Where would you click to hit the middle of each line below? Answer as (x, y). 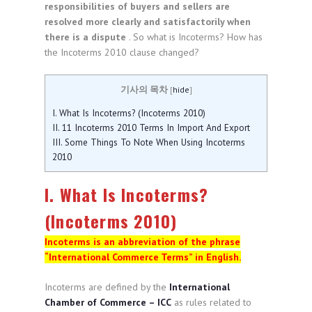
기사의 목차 (144, 89)
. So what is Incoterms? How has (196, 37)
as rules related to (211, 303)
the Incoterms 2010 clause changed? (122, 52)
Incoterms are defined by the (107, 287)
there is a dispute (87, 37)
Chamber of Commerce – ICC (108, 303)
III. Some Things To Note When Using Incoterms (149, 142)
